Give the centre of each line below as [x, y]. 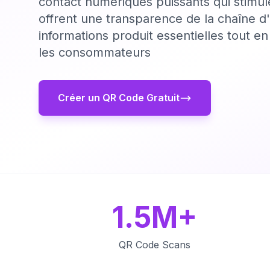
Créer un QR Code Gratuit [119, 98]
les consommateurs [95, 52]
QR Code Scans [154, 245]
